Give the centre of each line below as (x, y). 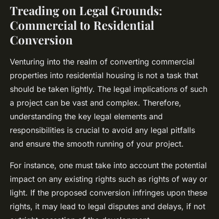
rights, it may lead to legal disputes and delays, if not (108, 207)
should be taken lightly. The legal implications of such (109, 89)
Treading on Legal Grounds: (86, 11)
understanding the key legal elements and (86, 117)
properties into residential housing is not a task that (104, 76)
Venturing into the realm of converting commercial (102, 62)
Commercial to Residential (82, 25)
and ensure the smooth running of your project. (97, 144)
